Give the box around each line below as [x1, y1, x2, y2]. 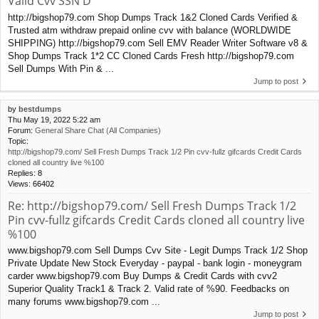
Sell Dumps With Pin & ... [8, 63, 114, 74]
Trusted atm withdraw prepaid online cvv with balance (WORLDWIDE [8, 24, 291, 36]
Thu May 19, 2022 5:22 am [8, 115, 100, 124]
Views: [8, 179, 33, 188]
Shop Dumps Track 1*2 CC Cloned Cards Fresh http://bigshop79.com [8, 50, 294, 61]
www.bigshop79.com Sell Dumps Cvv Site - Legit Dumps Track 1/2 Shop [8, 245, 308, 256]
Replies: [8, 168, 38, 177]
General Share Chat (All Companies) [35, 125, 161, 135]
